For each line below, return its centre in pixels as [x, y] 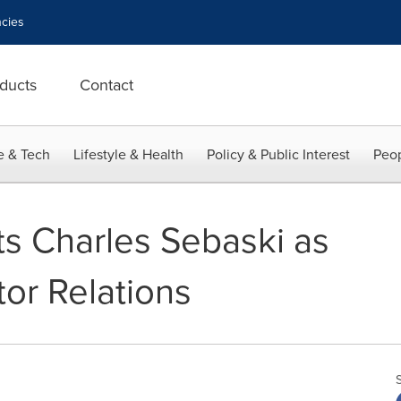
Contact [107, 85]
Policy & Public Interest [278, 154]
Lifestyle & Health [128, 154]
